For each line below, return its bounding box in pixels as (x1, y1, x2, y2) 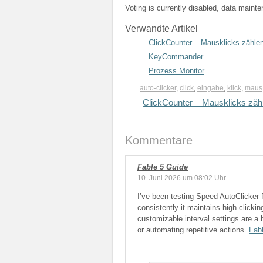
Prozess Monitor (149, 66, 204, 75)
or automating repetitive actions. (137, 225, 249, 234)
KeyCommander (149, 52, 203, 61)
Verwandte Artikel (125, 23, 198, 33)
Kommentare (125, 133, 193, 147)
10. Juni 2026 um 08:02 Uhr (137, 173, 226, 182)
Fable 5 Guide (137, 162, 188, 171)
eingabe (197, 84, 224, 92)
